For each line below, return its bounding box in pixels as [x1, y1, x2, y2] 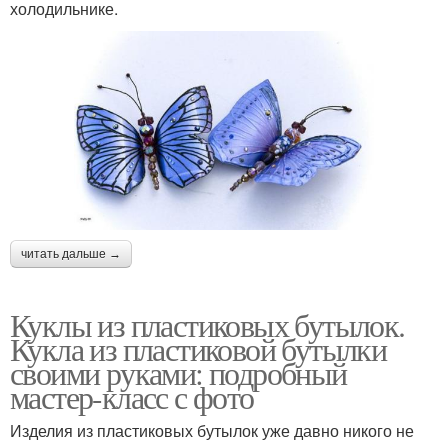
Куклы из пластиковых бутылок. [10, 303, 405, 347]
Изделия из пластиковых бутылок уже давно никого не [10, 419, 414, 443]
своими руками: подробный [10, 351, 347, 395]
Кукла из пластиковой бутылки [10, 327, 387, 371]
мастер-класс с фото [10, 375, 254, 419]
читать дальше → [21, 247, 121, 262]
